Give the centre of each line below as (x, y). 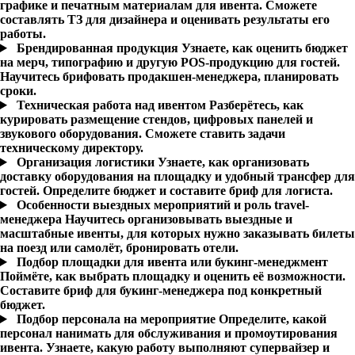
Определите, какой (272, 319)
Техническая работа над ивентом (113, 105)
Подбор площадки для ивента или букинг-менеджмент (172, 262)
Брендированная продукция (99, 48)
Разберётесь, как (256, 105)
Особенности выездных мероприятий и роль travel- (162, 205)
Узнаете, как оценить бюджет (264, 48)
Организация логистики (87, 162)
